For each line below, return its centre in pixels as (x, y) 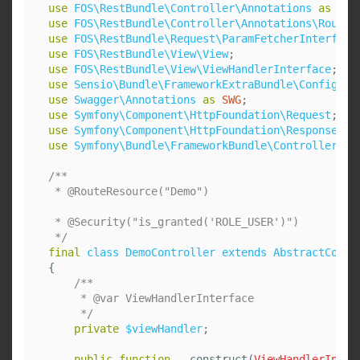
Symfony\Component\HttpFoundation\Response (206, 130)
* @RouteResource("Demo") (129, 191)
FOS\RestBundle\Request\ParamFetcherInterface (215, 39)
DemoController (170, 252)
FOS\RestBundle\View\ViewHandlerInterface (202, 69)
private (96, 329)
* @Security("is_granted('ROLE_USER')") (174, 222)
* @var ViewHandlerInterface (151, 298)
